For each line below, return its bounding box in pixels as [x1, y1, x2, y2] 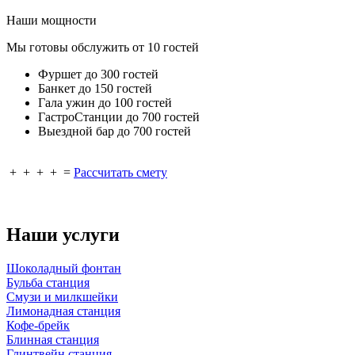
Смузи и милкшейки [6, 290, 118, 304]
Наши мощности [6, 13, 97, 28]
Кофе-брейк [6, 319, 70, 333]
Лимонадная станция [6, 304, 120, 319]
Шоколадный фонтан [6, 261, 121, 276]
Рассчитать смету [74, 166, 167, 180]
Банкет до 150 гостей [38, 82, 152, 96]
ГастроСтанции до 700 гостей [38, 110, 200, 124]
